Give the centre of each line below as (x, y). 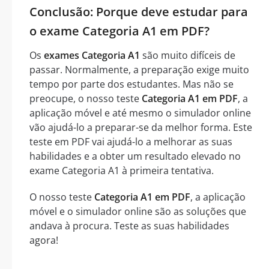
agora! (44, 240)
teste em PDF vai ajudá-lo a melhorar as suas (131, 141)
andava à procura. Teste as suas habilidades (129, 225)
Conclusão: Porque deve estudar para (139, 11)
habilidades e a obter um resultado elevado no (135, 156)
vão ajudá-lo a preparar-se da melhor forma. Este (141, 127)
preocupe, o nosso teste (86, 98)
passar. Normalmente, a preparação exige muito (139, 69)
